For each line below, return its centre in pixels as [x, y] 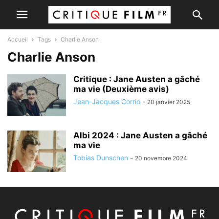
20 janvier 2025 [169, 102]
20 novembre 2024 [161, 158]
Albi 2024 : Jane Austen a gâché [140, 135]
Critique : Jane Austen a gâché [137, 79]
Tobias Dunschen [101, 158]
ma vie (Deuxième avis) [121, 89]
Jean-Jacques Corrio [107, 101]
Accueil [18, 39]
